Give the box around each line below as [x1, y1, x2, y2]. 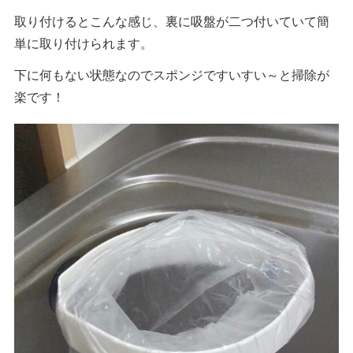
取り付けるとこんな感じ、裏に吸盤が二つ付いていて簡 [14, 11, 329, 30]
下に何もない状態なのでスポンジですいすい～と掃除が [14, 65, 329, 84]
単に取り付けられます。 [14, 33, 153, 52]
